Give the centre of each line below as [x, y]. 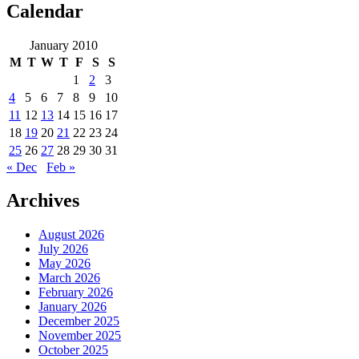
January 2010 [63, 45]
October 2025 [73, 350]
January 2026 [73, 307]
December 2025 [79, 321]
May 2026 [65, 264]
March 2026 [69, 278]
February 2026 [76, 292]
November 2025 [80, 336]
